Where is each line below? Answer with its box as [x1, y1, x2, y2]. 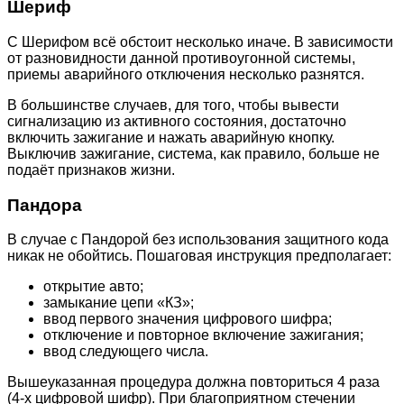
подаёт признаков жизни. [7, 161, 175, 178]
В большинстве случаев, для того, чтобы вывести [7, 96, 339, 113]
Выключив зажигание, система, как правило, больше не [7, 145, 380, 161]
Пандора [7, 195, 82, 215]
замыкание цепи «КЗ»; [43, 295, 194, 311]
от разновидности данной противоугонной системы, [7, 50, 355, 66]
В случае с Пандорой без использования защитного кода [7, 232, 389, 248]
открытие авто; [43, 279, 143, 295]
